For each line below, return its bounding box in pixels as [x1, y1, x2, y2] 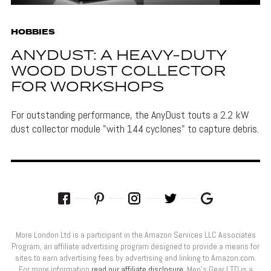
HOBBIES [10, 26, 55, 38]
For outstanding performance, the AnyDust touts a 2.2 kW [10, 107, 249, 122]
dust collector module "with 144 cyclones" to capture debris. [10, 121, 259, 135]
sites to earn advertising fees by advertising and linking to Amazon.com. [15, 252, 256, 263]
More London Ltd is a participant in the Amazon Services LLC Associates [15, 229, 256, 240]
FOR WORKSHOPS [10, 76, 164, 98]
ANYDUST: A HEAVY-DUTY [10, 45, 226, 67]
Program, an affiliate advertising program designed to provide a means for [11, 240, 260, 252]
